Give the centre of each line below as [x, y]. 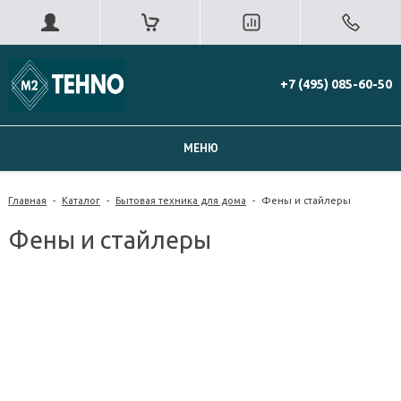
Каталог [81, 200]
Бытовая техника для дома [181, 200]
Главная [27, 200]
